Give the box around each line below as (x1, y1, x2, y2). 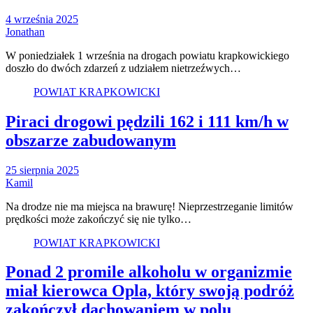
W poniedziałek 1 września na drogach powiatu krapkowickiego (6, 49, 289, 61)
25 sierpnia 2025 (6, 163, 79, 176)
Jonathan (6, 25, 45, 38)
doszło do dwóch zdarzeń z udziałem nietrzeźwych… (6, 61, 241, 74)
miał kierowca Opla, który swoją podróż (6, 282, 294, 300)
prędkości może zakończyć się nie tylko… (6, 212, 191, 225)
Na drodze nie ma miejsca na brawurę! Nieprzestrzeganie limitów (6, 200, 293, 212)
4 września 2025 (6, 13, 78, 25)
